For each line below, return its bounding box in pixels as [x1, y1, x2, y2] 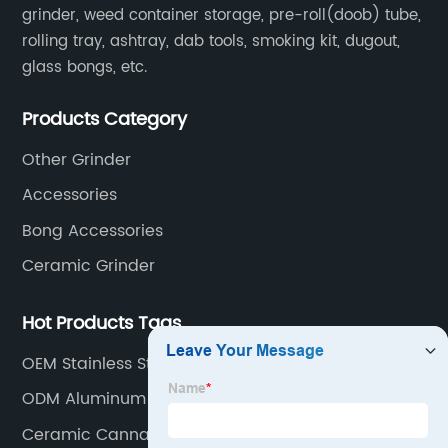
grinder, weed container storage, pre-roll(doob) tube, [22, 2, 422, 28]
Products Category [22, 104, 188, 134]
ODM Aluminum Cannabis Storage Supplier [22, 386, 367, 413]
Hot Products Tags [22, 308, 182, 338]
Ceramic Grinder [22, 253, 156, 280]
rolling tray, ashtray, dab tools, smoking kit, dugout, [22, 28, 401, 54]
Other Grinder [22, 146, 132, 173]
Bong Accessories [22, 217, 164, 244]
